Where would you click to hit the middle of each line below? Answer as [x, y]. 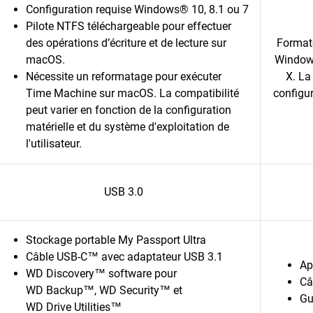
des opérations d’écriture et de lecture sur [126, 43]
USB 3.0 [123, 192]
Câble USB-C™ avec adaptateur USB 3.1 [124, 257]
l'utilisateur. [54, 144]
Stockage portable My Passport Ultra [116, 240]
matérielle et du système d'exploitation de [128, 127]
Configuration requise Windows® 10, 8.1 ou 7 [137, 9]
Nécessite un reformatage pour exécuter [124, 77]
